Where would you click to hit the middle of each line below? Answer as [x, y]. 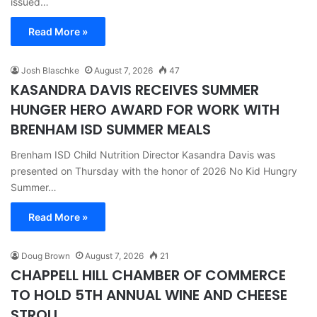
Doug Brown [46, 255]
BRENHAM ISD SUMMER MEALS [111, 129]
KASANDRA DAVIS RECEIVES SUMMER [135, 90]
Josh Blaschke [50, 70]
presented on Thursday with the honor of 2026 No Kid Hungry [154, 171]
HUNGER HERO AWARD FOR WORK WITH [145, 109]
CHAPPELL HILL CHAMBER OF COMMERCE [148, 275]
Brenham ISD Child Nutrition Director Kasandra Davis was [143, 154]
